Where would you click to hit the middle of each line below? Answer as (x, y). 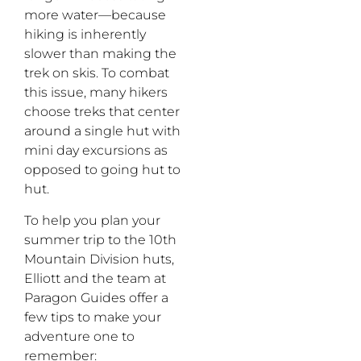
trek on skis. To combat (97, 73)
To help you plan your (92, 220)
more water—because (95, 15)
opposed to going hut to (102, 170)
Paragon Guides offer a (96, 297)
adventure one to (79, 336)
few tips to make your (93, 317)
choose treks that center (102, 112)
